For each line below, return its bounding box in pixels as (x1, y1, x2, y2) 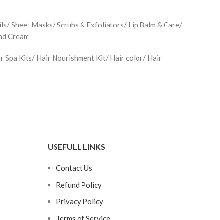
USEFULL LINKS (47, 141, 105, 151)
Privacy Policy (55, 196, 103, 206)
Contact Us (55, 163, 92, 172)
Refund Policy (55, 180, 102, 189)
